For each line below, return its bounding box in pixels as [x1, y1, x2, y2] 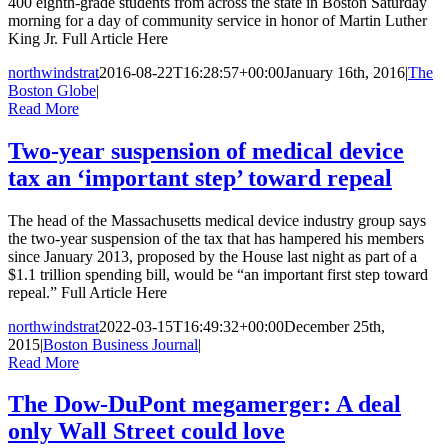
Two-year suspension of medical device [8, 137, 404, 164]
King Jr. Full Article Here [8, 29, 168, 47]
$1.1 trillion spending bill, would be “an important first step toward [8, 265, 428, 283]
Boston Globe [8, 81, 96, 99]
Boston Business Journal [43, 335, 198, 353]
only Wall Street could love [8, 418, 285, 445]
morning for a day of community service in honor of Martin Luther [8, 11, 427, 29]
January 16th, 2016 [284, 63, 405, 81]
